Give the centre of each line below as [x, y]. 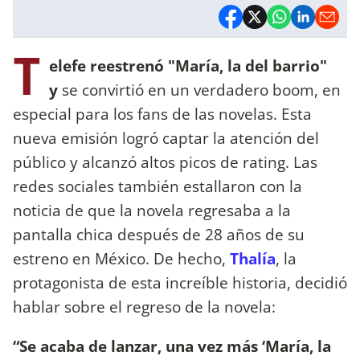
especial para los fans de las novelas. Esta [162, 113]
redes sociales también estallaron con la [157, 186]
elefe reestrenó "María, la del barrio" [188, 65]
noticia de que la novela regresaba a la [152, 210]
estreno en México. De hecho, [119, 258]
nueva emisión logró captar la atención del [166, 137]
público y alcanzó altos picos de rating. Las [165, 162]
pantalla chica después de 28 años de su [159, 234]
